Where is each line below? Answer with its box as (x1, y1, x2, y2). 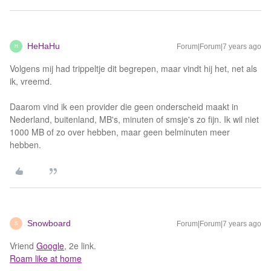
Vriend (10, 240, 36, 252)
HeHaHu (27, 41, 60, 51)
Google (36, 240, 64, 252)
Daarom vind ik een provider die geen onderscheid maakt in (10, 100, 238, 113)
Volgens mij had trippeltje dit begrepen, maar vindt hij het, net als (10, 62, 257, 74)
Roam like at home (10, 252, 82, 264)
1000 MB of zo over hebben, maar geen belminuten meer (10, 126, 230, 138)
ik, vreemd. (10, 75, 52, 87)
